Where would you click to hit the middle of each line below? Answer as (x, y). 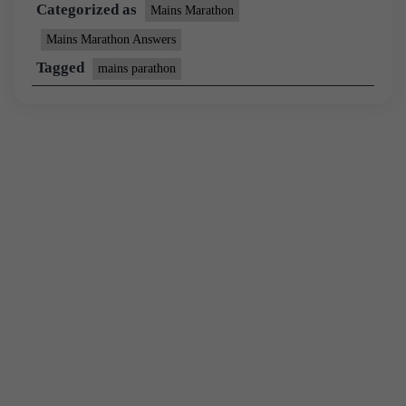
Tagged (62, 67)
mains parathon (137, 68)
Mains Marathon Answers (111, 39)
